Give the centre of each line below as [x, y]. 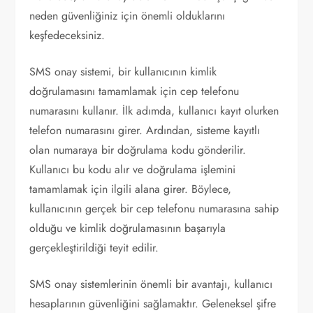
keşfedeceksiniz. [67, 35]
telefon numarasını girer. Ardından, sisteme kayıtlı [145, 130]
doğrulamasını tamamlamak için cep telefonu [134, 91]
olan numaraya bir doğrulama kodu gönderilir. [138, 150]
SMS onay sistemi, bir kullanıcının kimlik [123, 72]
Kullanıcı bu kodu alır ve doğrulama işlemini [133, 169]
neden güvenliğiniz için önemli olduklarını [128, 16]
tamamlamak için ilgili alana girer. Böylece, [131, 189]
